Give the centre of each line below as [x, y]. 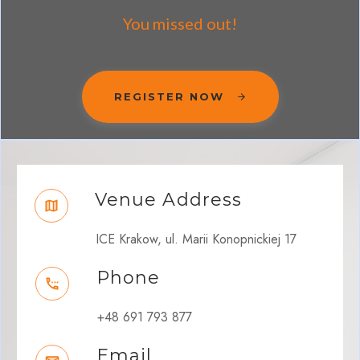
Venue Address [168, 200]
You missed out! [180, 24]
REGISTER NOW [169, 97]
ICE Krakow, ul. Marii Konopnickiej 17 [196, 239]
